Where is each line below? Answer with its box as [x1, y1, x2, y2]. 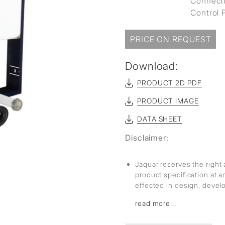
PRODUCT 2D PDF [137, 78, 202, 87]
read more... [135, 199, 176, 207]
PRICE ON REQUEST [130, 34, 211, 44]
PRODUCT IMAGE [137, 96, 199, 105]
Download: [125, 60, 179, 72]
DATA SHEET [137, 115, 182, 123]
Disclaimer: [125, 133, 169, 143]
